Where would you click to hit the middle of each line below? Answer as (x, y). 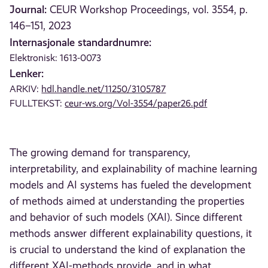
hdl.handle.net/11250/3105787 (104, 89)
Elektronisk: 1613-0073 (56, 58)
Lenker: (27, 73)
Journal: (28, 9)
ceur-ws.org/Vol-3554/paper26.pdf (136, 103)
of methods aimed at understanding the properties (127, 201)
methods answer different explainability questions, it (131, 234)
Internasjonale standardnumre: (81, 42)
